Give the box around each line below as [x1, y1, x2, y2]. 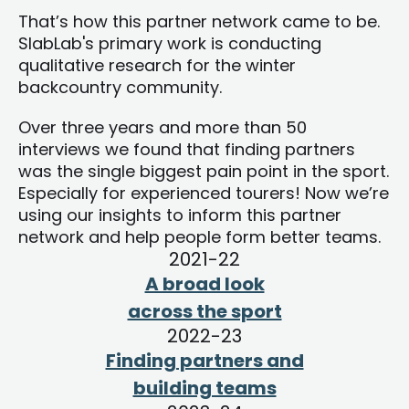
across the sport [127, 299, 282, 325]
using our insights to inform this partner [18, 204, 341, 227]
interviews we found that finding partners [18, 138, 355, 162]
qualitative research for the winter [18, 54, 296, 78]
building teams [132, 375, 277, 402]
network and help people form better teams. [18, 225, 381, 249]
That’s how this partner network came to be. [18, 10, 380, 34]
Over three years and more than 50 [18, 116, 307, 140]
